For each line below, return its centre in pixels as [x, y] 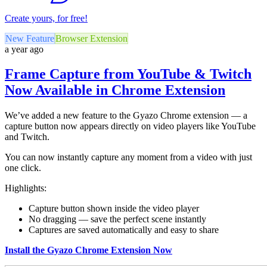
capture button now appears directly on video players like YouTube [130, 126]
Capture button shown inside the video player [114, 209]
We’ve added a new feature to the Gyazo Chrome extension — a [126, 116]
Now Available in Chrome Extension [115, 90]
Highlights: [26, 188]
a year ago [24, 49]
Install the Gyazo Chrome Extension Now [89, 250]
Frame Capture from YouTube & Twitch [128, 74]
